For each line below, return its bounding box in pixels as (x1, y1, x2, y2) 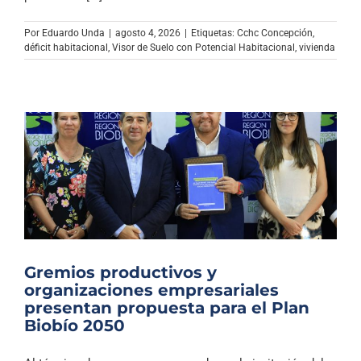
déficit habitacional (24, 41, 108, 53)
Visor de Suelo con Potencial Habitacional (112, 41, 295, 53)
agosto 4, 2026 (115, 27, 180, 39)
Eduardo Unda (42, 27, 105, 39)
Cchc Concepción (237, 27, 313, 39)
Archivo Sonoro (132, 2, 229, 21)
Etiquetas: (191, 27, 237, 39)
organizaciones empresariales (24, 280, 279, 300)
